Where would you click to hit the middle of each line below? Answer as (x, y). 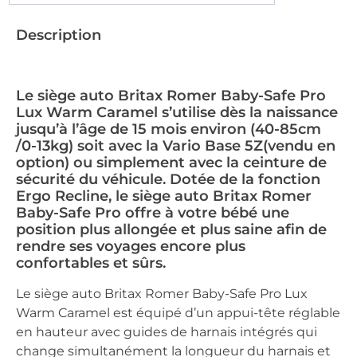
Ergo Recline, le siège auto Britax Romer (164, 196)
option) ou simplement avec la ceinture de (171, 162)
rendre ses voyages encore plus (131, 246)
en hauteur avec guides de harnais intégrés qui (167, 331)
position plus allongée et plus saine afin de (171, 229)
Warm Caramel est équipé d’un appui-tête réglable (178, 312)
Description (59, 35)
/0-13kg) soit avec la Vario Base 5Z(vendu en (176, 145)
